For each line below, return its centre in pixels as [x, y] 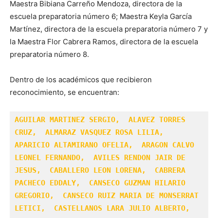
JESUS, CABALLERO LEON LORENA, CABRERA [100, 170]
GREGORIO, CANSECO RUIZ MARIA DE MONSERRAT [107, 195]
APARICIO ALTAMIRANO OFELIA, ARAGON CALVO [104, 145]
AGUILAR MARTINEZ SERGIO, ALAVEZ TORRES [100, 119]
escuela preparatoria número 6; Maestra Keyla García [101, 16]
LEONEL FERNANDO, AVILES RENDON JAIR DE [100, 157]
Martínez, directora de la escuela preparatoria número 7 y [109, 29]
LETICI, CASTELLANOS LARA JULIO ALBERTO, [104, 208]
